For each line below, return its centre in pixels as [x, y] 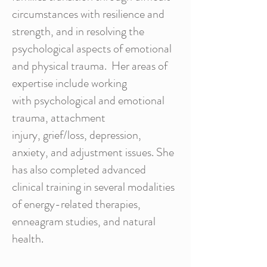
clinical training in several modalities [93, 187]
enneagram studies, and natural [84, 221]
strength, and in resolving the [78, 31]
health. [28, 239]
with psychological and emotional [88, 100]
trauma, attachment [59, 118]
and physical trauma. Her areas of [90, 66]
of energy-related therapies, [76, 204]
